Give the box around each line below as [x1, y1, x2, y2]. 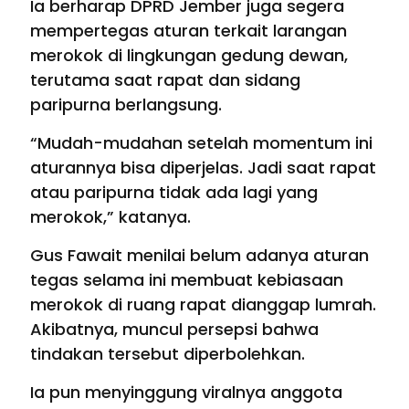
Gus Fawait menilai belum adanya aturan [30, 244, 369, 267]
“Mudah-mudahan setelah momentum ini [30, 131, 372, 155]
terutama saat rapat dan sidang [30, 68, 300, 92]
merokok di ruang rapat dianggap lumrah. [30, 293, 376, 317]
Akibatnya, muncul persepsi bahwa [30, 318, 319, 341]
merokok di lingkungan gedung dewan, [30, 44, 348, 68]
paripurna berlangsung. [30, 93, 222, 117]
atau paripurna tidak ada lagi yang [30, 181, 318, 204]
